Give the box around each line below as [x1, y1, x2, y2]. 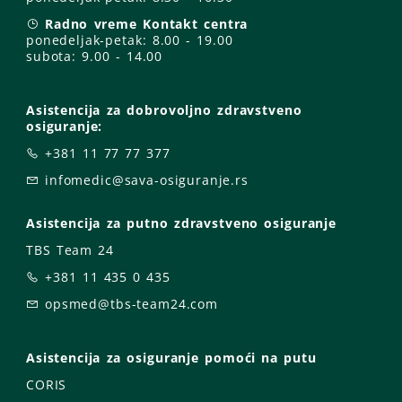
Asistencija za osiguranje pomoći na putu [26, 348, 317, 366]
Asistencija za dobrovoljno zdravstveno [26, 100, 302, 118]
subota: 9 [26, 47, 90, 65]
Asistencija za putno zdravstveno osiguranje [26, 214, 336, 232]
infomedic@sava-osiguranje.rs [45, 170, 249, 188]
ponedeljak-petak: [26, 31, 153, 48]
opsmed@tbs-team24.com [45, 294, 218, 312]
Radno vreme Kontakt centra [45, 14, 249, 32]
